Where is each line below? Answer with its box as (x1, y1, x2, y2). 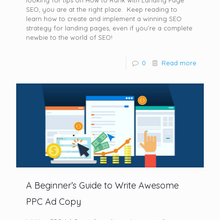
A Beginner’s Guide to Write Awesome (26, 179, 179, 191)
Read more (162, 59, 196, 67)
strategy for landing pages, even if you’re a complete (26, 24, 192, 32)
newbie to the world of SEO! (26, 33, 112, 42)
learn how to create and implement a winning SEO (26, 15, 182, 23)
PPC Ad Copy (26, 195, 81, 207)
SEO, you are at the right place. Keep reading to (26, 5, 177, 14)
